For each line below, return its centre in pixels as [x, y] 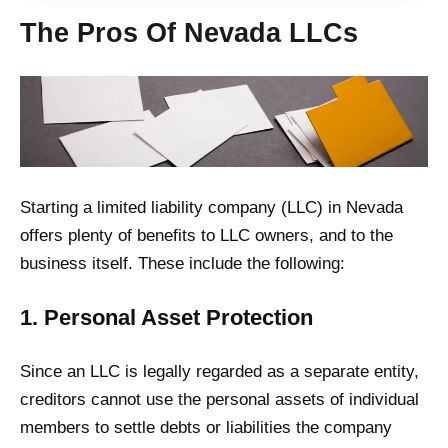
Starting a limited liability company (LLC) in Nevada [211, 207]
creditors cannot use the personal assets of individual [219, 399]
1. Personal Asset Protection [166, 317]
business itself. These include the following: [182, 263]
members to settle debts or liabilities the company [206, 427]
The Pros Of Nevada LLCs [189, 33]
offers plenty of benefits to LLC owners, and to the [206, 235]
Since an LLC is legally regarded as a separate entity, [219, 371]
